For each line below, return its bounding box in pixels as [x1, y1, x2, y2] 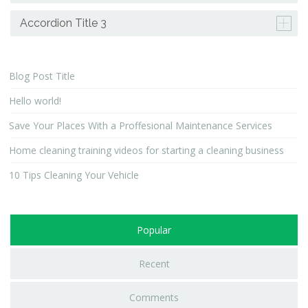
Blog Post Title [9, 69, 75, 83]
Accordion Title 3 [20, 16, 107, 30]
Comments [129, 291, 179, 305]
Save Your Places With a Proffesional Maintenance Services [9, 119, 272, 133]
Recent [138, 257, 170, 271]
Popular [137, 223, 171, 237]
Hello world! [9, 94, 61, 108]
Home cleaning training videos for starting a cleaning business [9, 144, 284, 157]
